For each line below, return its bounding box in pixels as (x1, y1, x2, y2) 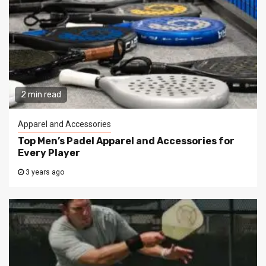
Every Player (18, 147, 80, 159)
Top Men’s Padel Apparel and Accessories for (18, 135, 235, 147)
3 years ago (24, 168, 64, 177)
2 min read (21, 90, 61, 100)
